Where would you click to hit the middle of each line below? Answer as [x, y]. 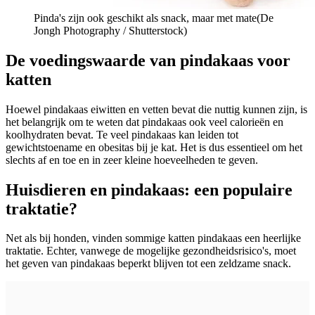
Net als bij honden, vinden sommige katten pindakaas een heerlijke [153, 238]
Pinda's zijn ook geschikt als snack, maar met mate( [147, 18]
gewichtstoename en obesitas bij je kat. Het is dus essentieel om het [154, 147]
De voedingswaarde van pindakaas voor [148, 60]
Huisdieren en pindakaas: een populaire [149, 189]
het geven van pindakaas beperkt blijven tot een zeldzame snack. [148, 264]
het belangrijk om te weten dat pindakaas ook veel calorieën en [144, 122]
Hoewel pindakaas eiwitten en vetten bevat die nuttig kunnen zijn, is [156, 109]
